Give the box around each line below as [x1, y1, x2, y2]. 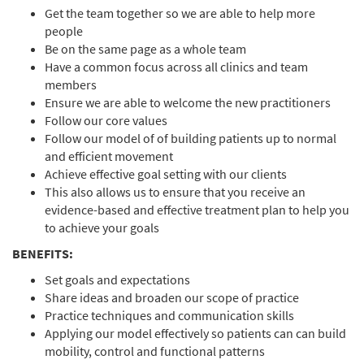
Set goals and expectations [45, 271, 193, 288]
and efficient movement [45, 148, 173, 164]
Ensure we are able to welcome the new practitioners [45, 94, 331, 110]
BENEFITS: [12, 245, 73, 262]
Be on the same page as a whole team [45, 41, 246, 57]
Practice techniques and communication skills [45, 307, 294, 323]
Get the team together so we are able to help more [45, 5, 315, 21]
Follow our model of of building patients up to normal [45, 130, 336, 146]
